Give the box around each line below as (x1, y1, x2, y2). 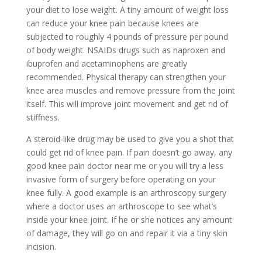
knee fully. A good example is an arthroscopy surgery (26, 187, 226, 198)
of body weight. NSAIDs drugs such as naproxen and (26, 44, 225, 56)
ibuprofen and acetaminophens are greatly (26, 58, 187, 69)
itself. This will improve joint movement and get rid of (26, 98, 228, 109)
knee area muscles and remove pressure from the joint (26, 85, 235, 96)
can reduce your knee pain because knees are (26, 18, 199, 29)
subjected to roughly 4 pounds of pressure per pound (26, 31, 228, 42)
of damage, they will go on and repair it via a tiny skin (26, 227, 227, 239)
